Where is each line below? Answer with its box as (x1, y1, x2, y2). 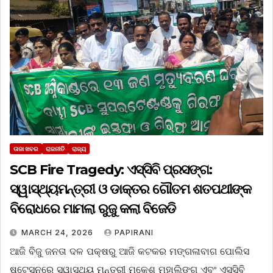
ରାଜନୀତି (46, 145, 65, 153)
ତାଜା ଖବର (13, 145, 38, 153)
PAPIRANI (115, 228, 154, 238)
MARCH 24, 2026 (21, 228, 96, 238)
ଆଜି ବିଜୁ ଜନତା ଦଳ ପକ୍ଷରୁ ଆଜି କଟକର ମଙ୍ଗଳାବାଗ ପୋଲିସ (10, 245, 249, 258)
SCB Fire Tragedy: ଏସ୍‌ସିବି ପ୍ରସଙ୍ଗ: (10, 161, 213, 179)
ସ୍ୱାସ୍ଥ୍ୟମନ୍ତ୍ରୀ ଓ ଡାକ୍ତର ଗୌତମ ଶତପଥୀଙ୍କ (10, 181, 252, 198)
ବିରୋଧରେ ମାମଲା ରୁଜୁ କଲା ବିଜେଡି (10, 200, 176, 218)
